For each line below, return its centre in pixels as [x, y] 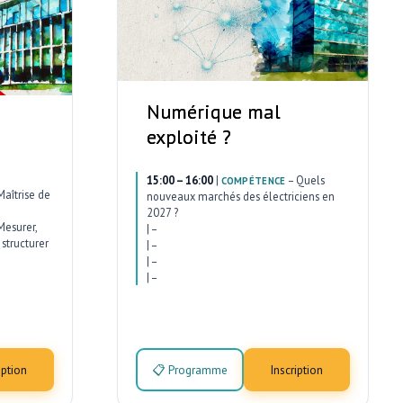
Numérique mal [213, 112]
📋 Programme [189, 369]
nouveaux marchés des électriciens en [240, 197]
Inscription [297, 369]
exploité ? [188, 137]
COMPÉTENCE [253, 181]
